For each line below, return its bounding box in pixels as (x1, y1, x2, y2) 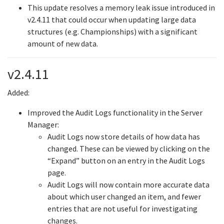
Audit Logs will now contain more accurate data (47, 179, 209, 189)
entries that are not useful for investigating (47, 203, 197, 213)
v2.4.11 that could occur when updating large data (27, 14, 196, 24)
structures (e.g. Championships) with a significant (27, 26, 197, 36)
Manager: (27, 119, 59, 129)
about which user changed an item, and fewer (47, 191, 201, 201)
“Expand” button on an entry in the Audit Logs (47, 155, 205, 165)
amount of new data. (27, 38, 98, 48)
